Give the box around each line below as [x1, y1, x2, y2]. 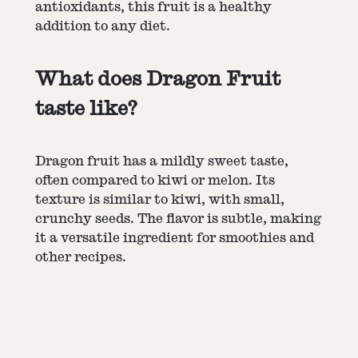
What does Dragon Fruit [35, 69, 280, 89]
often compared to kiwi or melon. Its [35, 174, 275, 188]
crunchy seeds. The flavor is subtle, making [35, 213, 321, 226]
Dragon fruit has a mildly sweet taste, [35, 155, 288, 169]
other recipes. [35, 251, 126, 265]
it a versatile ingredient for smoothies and [35, 232, 314, 245]
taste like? [35, 98, 137, 118]
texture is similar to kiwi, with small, [35, 193, 284, 207]
